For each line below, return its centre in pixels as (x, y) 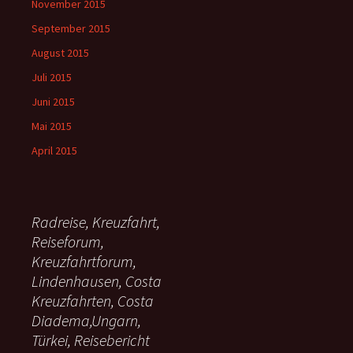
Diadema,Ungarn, (86, 321)
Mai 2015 (52, 126)
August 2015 (60, 53)
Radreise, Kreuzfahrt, (96, 222)
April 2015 (54, 151)
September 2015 (71, 29)
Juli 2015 (52, 78)
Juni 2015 (53, 102)
